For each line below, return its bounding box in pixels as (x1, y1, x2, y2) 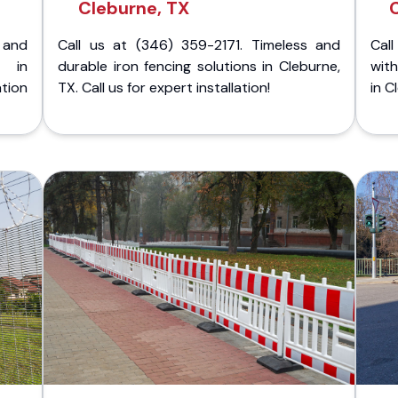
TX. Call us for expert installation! (58, 78, 270, 97)
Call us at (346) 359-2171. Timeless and (58, 36, 340, 54)
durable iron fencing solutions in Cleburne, (58, 57, 340, 76)
